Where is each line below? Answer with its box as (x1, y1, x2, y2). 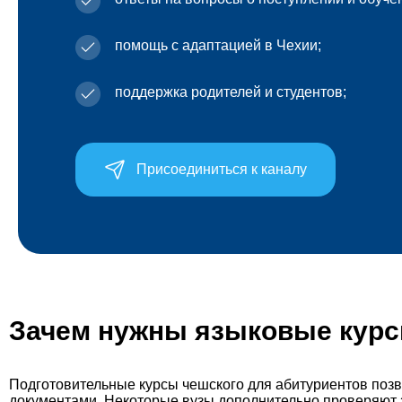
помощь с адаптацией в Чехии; (115, 38, 321, 54)
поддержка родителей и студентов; (115, 84, 346, 100)
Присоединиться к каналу (136, 162, 307, 178)
